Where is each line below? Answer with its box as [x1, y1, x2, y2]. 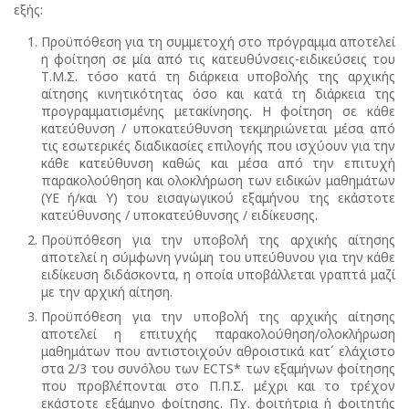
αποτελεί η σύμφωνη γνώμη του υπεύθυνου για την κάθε [41, 247, 395, 266]
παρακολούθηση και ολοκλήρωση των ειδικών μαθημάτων [41, 171, 395, 189]
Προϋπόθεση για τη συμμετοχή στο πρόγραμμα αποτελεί [41, 32, 395, 50]
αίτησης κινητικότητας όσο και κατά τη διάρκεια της [41, 84, 395, 102]
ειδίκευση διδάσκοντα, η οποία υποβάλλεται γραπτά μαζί [41, 265, 395, 283]
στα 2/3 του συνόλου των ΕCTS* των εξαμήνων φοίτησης [41, 359, 395, 377]
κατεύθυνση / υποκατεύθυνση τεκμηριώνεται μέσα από [41, 119, 395, 137]
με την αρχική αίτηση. [41, 282, 173, 300]
